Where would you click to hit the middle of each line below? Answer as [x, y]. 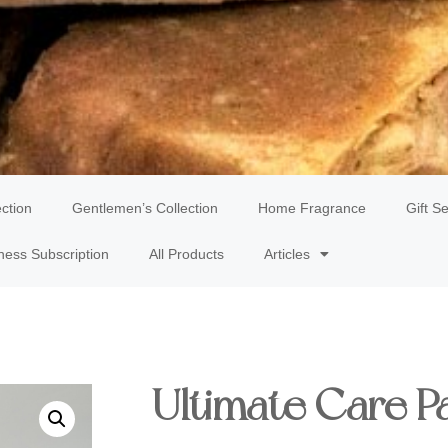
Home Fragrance [312, 208]
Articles [286, 254]
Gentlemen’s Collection [145, 208]
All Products [186, 254]
